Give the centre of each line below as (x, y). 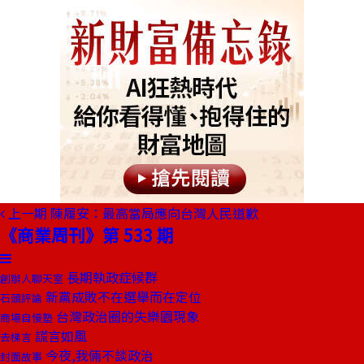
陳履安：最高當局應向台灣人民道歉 (154, 213)
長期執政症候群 (110, 277)
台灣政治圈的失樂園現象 (126, 316)
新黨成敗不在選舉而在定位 (122, 297)
